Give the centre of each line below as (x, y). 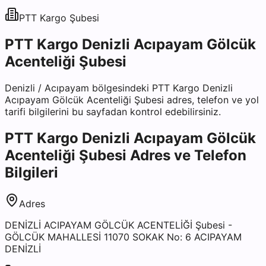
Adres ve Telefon (186, 155)
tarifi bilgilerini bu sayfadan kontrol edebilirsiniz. (113, 111)
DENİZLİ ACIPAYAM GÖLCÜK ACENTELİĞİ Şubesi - (118, 225)
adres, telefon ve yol (211, 99)
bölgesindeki (121, 88)
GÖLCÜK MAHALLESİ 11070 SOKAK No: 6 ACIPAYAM (123, 237)
